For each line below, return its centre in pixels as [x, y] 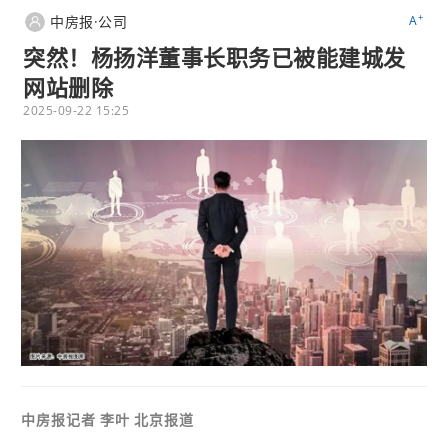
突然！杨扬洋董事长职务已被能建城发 [214, 57]
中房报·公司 [88, 21]
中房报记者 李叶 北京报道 [107, 419]
